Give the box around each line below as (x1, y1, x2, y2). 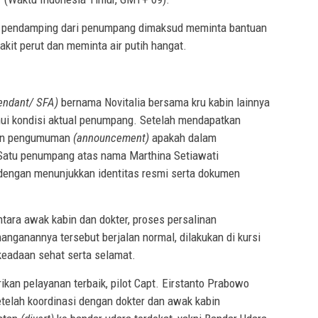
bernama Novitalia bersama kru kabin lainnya (58, 94, 270, 109)
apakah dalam (152, 130, 216, 145)
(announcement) (73, 130, 152, 145)
